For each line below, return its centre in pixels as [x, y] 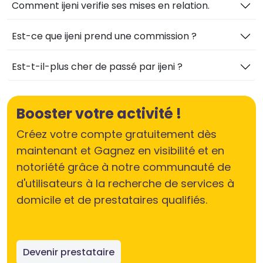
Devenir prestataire [69, 252]
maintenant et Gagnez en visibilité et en [120, 151]
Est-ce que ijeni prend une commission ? [104, 36]
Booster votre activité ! [99, 114]
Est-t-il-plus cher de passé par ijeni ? [97, 67]
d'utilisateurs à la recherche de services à [125, 184]
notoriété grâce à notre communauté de [124, 167]
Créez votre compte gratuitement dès [21, 134]
